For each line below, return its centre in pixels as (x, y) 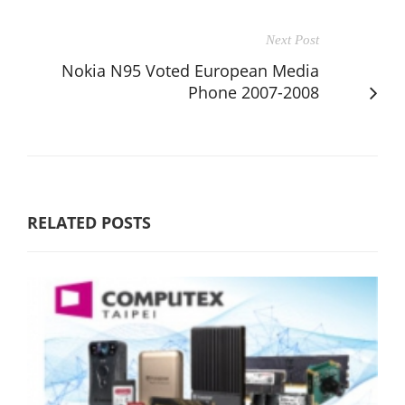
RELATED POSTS (89, 222)
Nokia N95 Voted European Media (190, 70)
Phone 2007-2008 (254, 92)
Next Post (292, 39)
